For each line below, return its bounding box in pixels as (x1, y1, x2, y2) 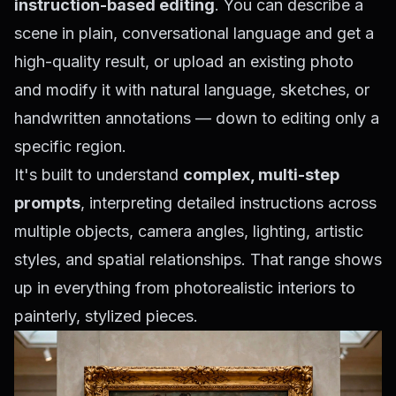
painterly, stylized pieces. (14, 307, 198, 325)
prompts (14, 194, 80, 212)
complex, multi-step (183, 165, 339, 184)
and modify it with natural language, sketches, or (14, 80, 369, 99)
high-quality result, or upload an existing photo (14, 52, 354, 71)
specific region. (14, 137, 126, 156)
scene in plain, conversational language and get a (14, 24, 374, 42)
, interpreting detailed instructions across (80, 194, 377, 212)
